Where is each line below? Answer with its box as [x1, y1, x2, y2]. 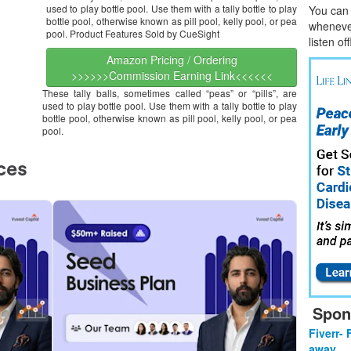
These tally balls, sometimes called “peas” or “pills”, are [42, 86, 297, 100]
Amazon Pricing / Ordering [106, 52, 237, 67]
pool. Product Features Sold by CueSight [46, 27, 219, 40]
